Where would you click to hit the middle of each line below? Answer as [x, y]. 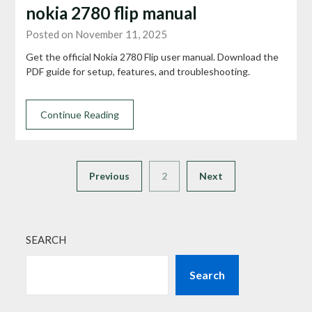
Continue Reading [80, 115]
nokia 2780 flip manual [112, 13]
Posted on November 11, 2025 [97, 34]
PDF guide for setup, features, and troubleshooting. [138, 72]
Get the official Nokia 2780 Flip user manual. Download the [153, 57]
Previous [109, 176]
